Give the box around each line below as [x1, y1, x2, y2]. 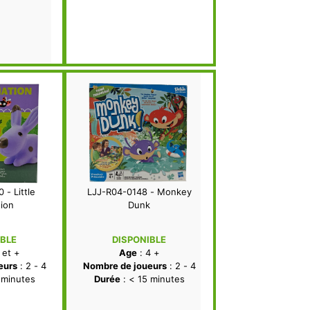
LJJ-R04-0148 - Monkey [86, 186, 192, 198]
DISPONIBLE [112, 234, 166, 246]
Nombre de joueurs [82, 260, 167, 272]
